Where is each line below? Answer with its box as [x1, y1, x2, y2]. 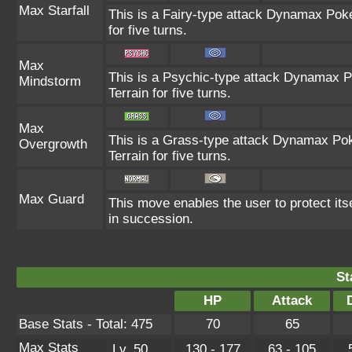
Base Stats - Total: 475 [19, 316, 152, 332]
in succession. [108, 211, 193, 226]
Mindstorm [19, 73, 81, 89]
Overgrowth [19, 136, 87, 152]
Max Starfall [19, 2, 90, 18]
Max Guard [19, 191, 84, 207]
